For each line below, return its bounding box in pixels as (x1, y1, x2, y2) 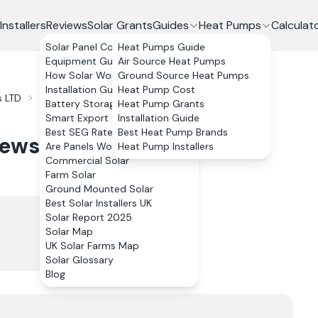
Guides (153, 18, 189, 33)
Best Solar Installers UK (45, 197, 152, 209)
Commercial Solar (45, 154, 129, 167)
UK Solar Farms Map (45, 239, 139, 252)
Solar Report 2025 (45, 211, 132, 224)
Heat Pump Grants (118, 97, 204, 110)
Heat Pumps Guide (118, 40, 205, 53)
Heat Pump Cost (118, 83, 195, 96)
